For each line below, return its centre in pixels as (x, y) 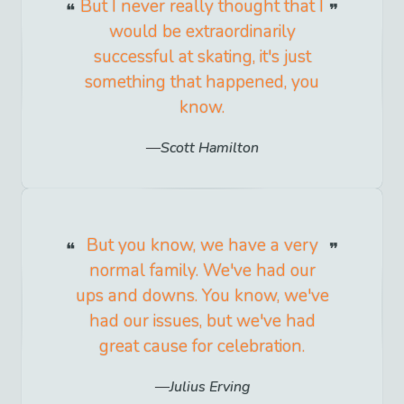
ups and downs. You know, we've (202, 295)
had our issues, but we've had (202, 321)
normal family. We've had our (202, 270)
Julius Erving (209, 387)
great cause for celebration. (202, 346)
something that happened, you (202, 82)
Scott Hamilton (209, 147)
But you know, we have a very (202, 245)
